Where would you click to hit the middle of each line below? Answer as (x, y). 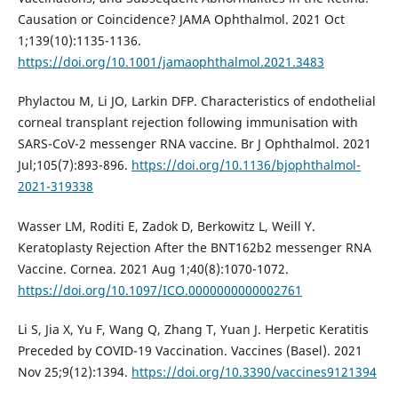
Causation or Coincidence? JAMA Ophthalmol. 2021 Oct (181, 20)
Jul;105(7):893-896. (74, 165)
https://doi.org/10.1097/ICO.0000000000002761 (159, 290)
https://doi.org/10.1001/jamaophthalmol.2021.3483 (171, 62)
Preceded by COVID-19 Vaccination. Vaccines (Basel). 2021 (190, 350)
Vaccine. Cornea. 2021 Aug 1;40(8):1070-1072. (153, 268)
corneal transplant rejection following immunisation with (187, 123)
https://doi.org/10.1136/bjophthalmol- (246, 165)
